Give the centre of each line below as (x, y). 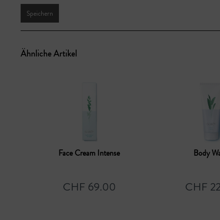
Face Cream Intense (89, 153)
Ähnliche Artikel (49, 54)
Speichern (40, 13)
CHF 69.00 (89, 187)
